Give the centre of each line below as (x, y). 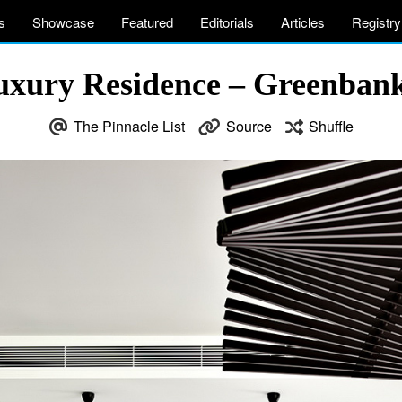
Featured (147, 22)
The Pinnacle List (129, 126)
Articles (303, 22)
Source (249, 126)
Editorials (227, 22)
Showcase (63, 22)
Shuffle (331, 126)
